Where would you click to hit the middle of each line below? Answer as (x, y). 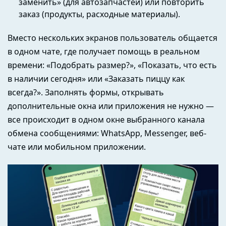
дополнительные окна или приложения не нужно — (111, 106)
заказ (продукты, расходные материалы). (100, 14)
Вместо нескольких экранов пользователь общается (112, 38)
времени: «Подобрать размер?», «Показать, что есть (112, 65)
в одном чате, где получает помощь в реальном (104, 52)
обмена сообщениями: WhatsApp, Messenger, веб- (107, 133)
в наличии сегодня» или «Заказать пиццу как (96, 79)
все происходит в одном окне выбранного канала (106, 120)
